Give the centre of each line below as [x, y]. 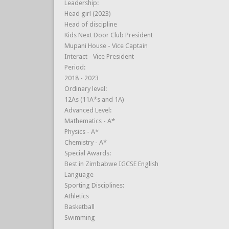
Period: [75, 67]
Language [79, 174]
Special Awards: [88, 153]
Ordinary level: [86, 88]
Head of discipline [90, 24]
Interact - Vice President [99, 56]
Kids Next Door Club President [108, 35]
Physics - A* [81, 131]
